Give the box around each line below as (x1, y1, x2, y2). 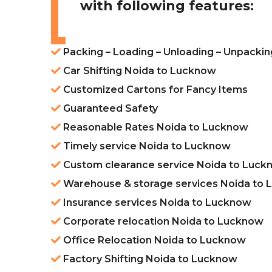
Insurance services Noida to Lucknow (61, 197, 251, 209)
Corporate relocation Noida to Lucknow (61, 216, 263, 228)
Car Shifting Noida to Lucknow (61, 65, 216, 77)
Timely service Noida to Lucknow (61, 140, 231, 152)
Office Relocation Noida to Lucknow (61, 234, 246, 246)
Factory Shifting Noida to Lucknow (61, 253, 237, 265)
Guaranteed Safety (61, 103, 158, 115)
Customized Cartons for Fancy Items (61, 84, 248, 96)
